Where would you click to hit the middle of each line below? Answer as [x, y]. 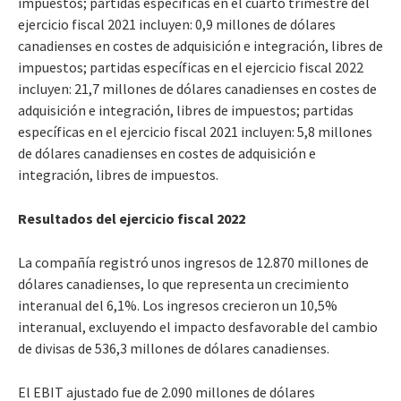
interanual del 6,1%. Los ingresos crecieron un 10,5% [178, 305]
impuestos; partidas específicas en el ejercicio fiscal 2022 [191, 67]
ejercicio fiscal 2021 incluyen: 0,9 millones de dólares [177, 24]
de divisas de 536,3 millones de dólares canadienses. [174, 348]
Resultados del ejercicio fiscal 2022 [132, 218]
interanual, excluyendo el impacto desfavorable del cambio [198, 326]
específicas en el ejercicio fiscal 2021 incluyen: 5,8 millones [195, 131]
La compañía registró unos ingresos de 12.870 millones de [193, 262]
